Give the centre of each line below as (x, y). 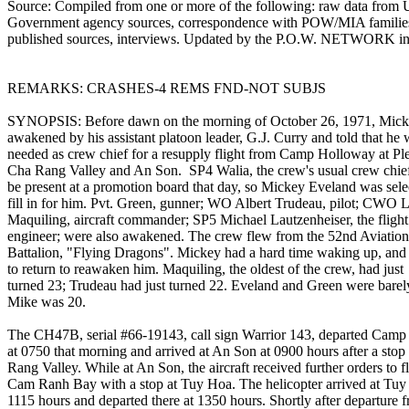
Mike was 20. (47, 302)
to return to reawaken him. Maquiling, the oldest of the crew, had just (205, 269)
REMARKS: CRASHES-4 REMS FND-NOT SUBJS (167, 88)
